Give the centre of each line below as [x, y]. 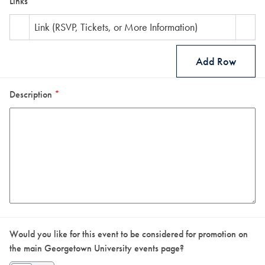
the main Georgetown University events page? [97, 248]
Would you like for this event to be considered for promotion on [129, 234]
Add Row [216, 61]
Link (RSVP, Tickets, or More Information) [116, 27]
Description [32, 94]
